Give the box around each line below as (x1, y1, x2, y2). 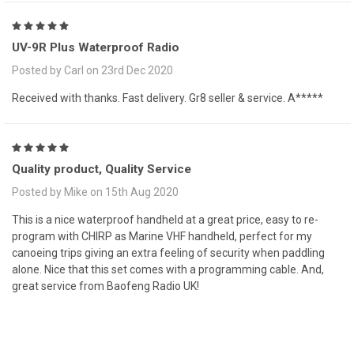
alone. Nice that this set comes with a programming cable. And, (12, 263, 324, 277)
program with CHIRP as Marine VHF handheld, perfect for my (12, 230, 312, 243)
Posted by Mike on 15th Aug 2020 (12, 186, 179, 199)
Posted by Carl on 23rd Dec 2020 (12, 64, 173, 77)
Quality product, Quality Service (12, 162, 191, 177)
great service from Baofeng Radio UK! (12, 280, 199, 293)
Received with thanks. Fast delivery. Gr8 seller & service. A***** (12, 92, 323, 105)
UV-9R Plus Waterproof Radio (12, 40, 179, 55)
